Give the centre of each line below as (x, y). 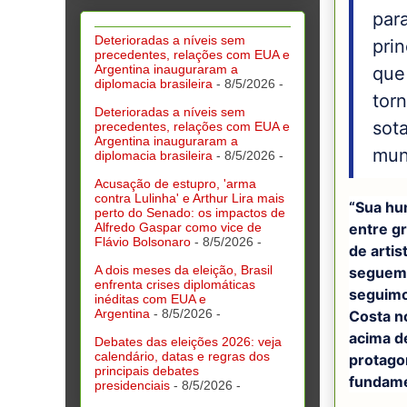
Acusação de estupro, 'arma (175, 183)
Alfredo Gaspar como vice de (178, 227)
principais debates (147, 370)
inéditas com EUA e (150, 298)
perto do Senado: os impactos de (190, 212)
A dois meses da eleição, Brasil (184, 269)
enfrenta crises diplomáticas (175, 284)
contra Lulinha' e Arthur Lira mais (189, 198)
